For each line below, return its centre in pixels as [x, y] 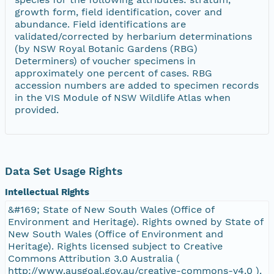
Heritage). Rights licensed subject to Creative [115, 246]
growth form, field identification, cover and [118, 12]
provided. [37, 109]
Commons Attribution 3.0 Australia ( [94, 258]
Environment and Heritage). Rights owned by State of [136, 221]
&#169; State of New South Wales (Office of [111, 209]
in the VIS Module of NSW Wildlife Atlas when [123, 97]
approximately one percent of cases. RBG [113, 73]
